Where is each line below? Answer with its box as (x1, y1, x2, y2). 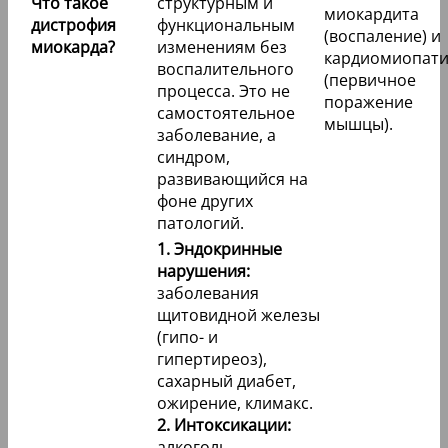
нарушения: (157, 260, 250, 283)
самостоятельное (157, 102, 295, 125)
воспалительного (157, 58, 294, 81)
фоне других (157, 190, 253, 213)
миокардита (324, 3, 419, 26)
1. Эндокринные (157, 238, 282, 261)
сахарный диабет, (157, 370, 296, 393)
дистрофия (31, 14, 116, 37)
